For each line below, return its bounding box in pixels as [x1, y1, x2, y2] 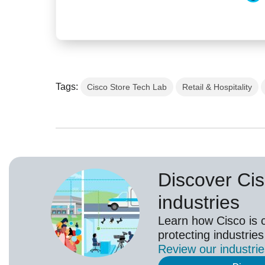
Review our [158, 243, 220, 256]
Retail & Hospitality [182, 82, 253, 92]
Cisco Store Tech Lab [87, 82, 167, 92]
